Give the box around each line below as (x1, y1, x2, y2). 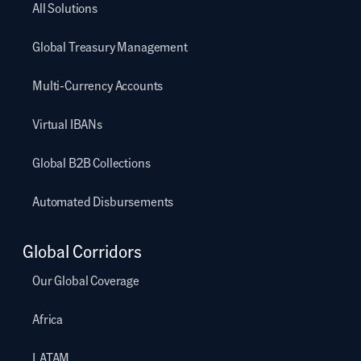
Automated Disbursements (32, 193, 174, 210)
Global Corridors (23, 239, 142, 262)
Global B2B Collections (32, 154, 151, 171)
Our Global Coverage (32, 272, 139, 288)
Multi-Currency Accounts (32, 77, 164, 93)
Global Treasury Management (32, 38, 188, 55)
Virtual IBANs (32, 115, 102, 132)
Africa (32, 310, 64, 327)
